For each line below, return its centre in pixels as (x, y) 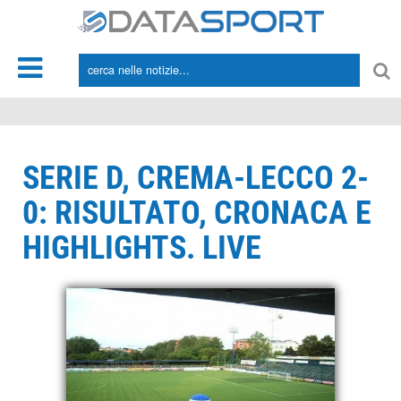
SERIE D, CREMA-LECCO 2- (196, 178)
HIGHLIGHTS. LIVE (142, 248)
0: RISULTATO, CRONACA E (197, 213)
